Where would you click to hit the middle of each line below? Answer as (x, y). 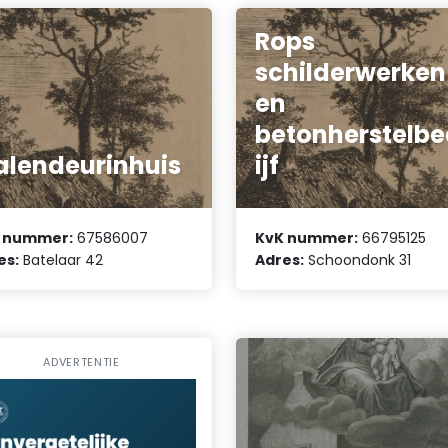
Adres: (280, 260)
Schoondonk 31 (358, 260)
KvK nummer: (307, 238)
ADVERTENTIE (81, 362)
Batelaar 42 (61, 260)
